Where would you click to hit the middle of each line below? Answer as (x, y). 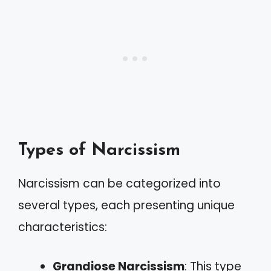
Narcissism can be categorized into (119, 184)
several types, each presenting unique (126, 205)
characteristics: (63, 227)
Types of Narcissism (99, 150)
